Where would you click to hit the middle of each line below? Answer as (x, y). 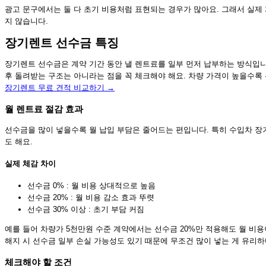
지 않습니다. (26, 21)
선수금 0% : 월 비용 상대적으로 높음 (91, 186)
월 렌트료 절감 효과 (44, 109)
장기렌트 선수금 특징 (62, 43)
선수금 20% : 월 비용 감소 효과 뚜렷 (91, 198)
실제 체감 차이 (30, 164)
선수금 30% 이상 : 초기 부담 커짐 (86, 210)
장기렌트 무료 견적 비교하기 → (60, 88)
